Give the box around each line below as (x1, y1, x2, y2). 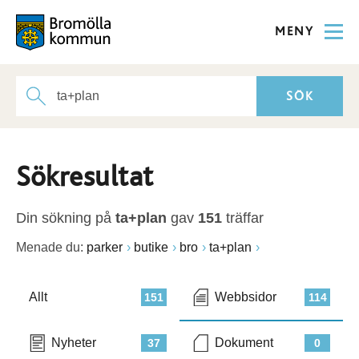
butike (134, 240, 168, 254)
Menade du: (16, 240, 83, 254)
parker (87, 240, 123, 254)
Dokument (215, 336, 273, 349)
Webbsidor (215, 290, 276, 304)
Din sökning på (16, 210, 115, 226)
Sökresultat (16, 163, 154, 192)
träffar (222, 210, 264, 226)
